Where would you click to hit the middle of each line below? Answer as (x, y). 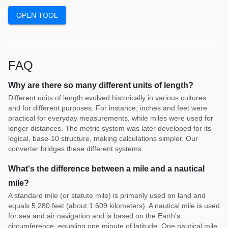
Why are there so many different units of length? (101, 85)
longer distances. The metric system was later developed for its (110, 128)
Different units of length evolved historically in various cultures (107, 97)
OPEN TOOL (37, 16)
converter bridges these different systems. (76, 148)
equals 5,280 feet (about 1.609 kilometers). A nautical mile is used (114, 205)
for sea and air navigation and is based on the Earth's (94, 216)
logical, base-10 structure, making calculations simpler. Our (103, 138)
